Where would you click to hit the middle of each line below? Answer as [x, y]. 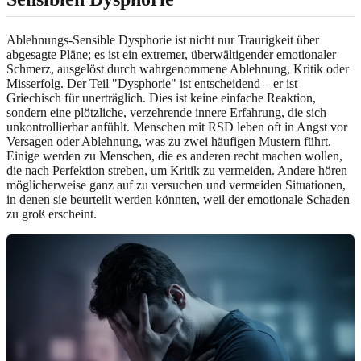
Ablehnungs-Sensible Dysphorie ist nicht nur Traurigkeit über [163, 39]
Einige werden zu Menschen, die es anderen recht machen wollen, [174, 156]
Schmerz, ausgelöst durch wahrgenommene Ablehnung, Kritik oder [178, 68]
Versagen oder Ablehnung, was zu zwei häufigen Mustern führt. [169, 141]
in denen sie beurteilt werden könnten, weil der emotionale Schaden [178, 199]
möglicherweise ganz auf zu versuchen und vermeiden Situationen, [176, 185]
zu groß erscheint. [52, 214]
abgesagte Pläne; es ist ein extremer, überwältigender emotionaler [171, 54]
